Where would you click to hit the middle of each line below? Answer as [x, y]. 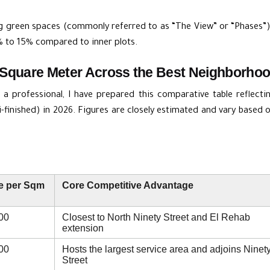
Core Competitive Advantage [128, 185]
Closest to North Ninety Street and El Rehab [156, 217]
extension [83, 228]
